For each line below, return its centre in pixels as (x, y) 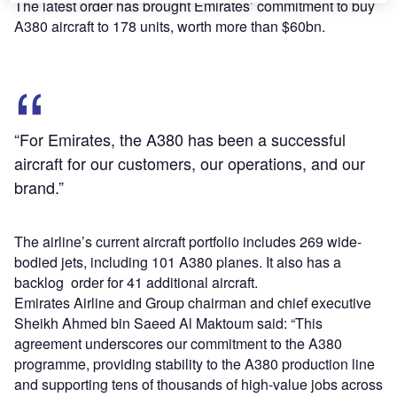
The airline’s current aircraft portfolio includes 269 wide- (188, 242)
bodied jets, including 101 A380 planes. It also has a (178, 262)
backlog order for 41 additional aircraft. (136, 283)
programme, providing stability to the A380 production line (195, 364)
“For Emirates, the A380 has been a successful (180, 140)
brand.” (39, 187)
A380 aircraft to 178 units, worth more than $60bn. (170, 27)
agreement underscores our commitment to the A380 (178, 344)
